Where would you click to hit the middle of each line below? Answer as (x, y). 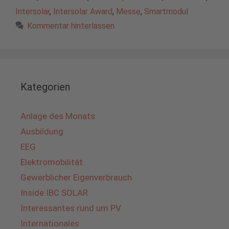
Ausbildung (42, 132)
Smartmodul (166, 12)
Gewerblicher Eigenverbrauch (76, 178)
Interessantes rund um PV (71, 208)
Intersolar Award (83, 12)
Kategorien (45, 87)
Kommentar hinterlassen (71, 26)
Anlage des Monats (58, 116)
